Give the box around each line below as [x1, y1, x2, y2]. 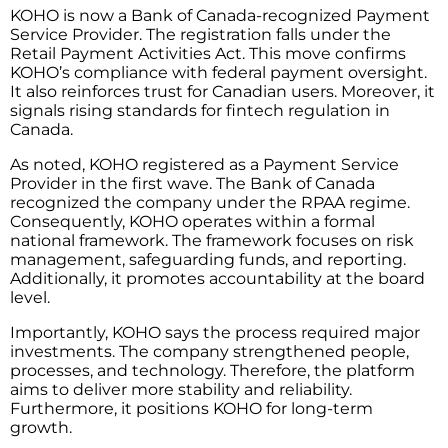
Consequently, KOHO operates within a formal [10, 211, 375, 231]
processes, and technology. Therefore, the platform [10, 360, 415, 380]
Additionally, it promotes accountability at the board [10, 268, 425, 288]
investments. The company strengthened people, [10, 341, 409, 361]
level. [10, 287, 54, 307]
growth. [10, 417, 76, 437]
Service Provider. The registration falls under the [10, 24, 391, 44]
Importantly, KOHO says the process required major [10, 322, 420, 342]
